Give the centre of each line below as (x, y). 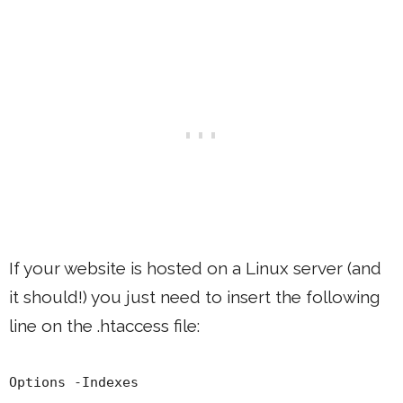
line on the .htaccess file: (104, 326)
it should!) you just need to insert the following (194, 297)
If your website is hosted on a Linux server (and (195, 269)
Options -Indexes (74, 382)
